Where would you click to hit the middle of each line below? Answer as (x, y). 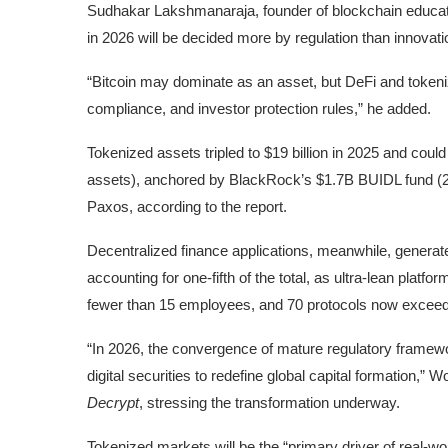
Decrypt (113, 402)
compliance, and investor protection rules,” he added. (259, 108)
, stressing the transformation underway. (269, 402)
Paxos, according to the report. (187, 206)
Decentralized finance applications (198, 250)
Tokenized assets (144, 152)
